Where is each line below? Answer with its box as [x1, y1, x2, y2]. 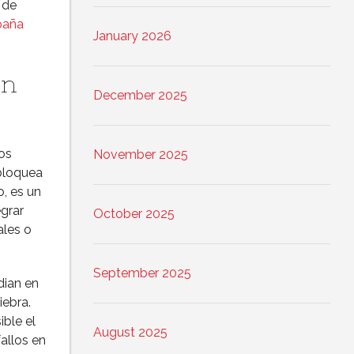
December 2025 [93, 88, 187, 104]
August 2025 [93, 325, 168, 341]
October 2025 [93, 206, 175, 222]
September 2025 [93, 265, 191, 281]
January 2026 [93, 28, 171, 44]
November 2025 [93, 147, 188, 163]
